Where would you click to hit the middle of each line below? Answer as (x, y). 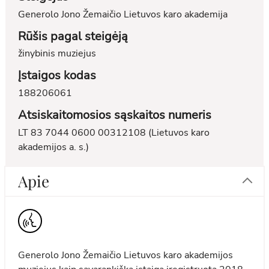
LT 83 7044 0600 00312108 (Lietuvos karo (114, 132)
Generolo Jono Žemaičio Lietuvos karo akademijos (126, 255)
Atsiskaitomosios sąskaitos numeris (115, 115)
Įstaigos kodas (57, 76)
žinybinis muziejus (57, 54)
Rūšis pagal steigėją (73, 36)
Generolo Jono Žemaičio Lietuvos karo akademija (123, 14)
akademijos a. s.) (54, 147)
